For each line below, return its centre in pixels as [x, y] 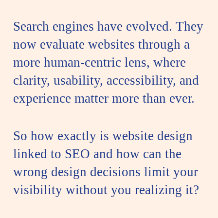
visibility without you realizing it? [106, 190]
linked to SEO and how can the [97, 154]
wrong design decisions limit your [105, 172]
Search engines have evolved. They [108, 26]
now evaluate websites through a [101, 44]
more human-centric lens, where [99, 62]
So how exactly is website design [103, 136]
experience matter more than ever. [104, 98]
